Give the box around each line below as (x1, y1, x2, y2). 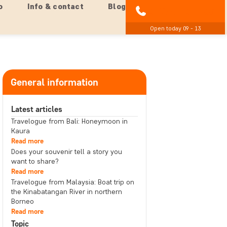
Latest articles (11, 104, 62, 114)
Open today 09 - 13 (150, 24, 201, 32)
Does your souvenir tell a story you (11, 147, 122, 156)
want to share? (11, 157, 59, 166)
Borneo (11, 197, 34, 206)
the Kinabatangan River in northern (11, 187, 122, 196)
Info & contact (27, 2, 84, 11)
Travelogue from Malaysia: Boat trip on (11, 178, 134, 186)
